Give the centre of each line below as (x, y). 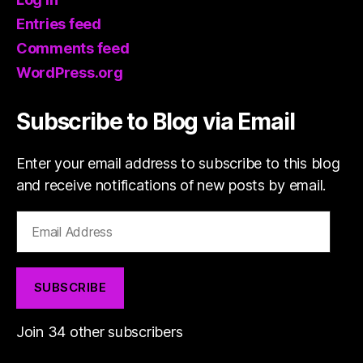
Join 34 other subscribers (100, 331)
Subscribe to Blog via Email (156, 121)
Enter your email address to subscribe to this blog (178, 163)
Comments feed (73, 48)
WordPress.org (70, 72)
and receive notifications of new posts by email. (171, 185)
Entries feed (59, 23)
